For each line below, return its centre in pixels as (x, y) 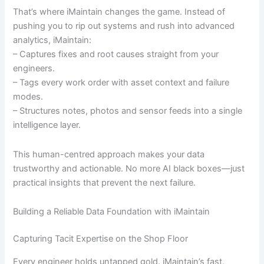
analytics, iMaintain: (52, 40)
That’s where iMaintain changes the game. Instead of (119, 12)
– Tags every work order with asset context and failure (121, 83)
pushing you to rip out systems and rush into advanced (124, 26)
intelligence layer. (47, 125)
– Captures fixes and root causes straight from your (116, 55)
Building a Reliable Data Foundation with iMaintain (112, 212)
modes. (28, 97)
